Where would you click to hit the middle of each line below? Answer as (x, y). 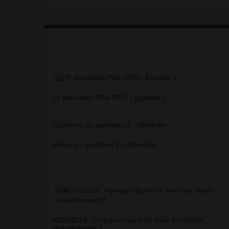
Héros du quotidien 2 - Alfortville (104, 145)
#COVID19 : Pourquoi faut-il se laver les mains (127, 220)
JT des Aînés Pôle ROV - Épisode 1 (109, 98)
